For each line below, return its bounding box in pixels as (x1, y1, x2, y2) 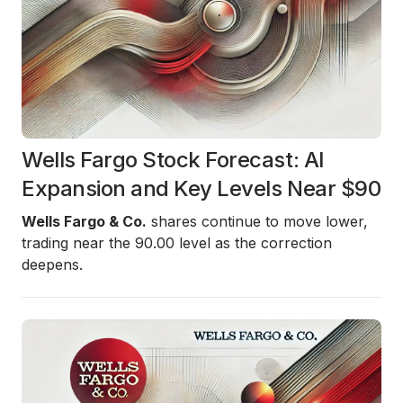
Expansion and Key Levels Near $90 (22, 175, 381, 201)
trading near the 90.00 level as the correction (22, 234, 332, 252)
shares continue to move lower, (147, 212, 368, 230)
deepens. (22, 255, 83, 273)
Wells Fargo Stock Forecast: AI (22, 147, 325, 173)
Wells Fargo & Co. (22, 212, 147, 230)
